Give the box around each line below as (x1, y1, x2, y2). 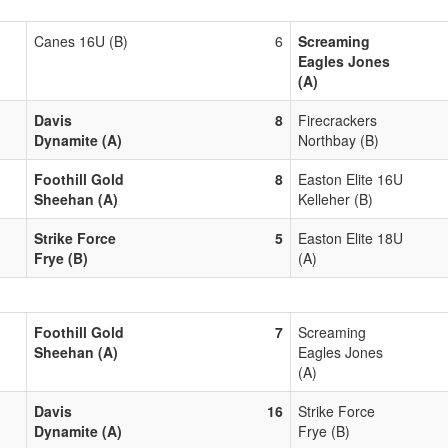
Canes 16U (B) (34, 30, 128, 51)
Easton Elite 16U (298, 168, 403, 189)
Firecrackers (298, 109, 377, 130)
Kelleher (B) (298, 188, 373, 209)
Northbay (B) (298, 129, 379, 150)
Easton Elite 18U (298, 227, 403, 248)
